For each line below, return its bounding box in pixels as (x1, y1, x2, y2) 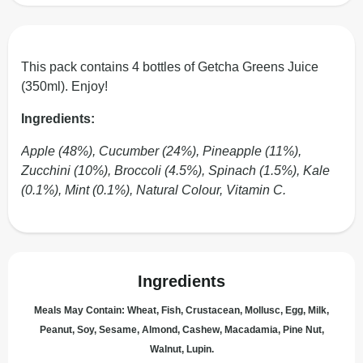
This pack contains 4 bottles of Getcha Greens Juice (21, 60, 318, 74)
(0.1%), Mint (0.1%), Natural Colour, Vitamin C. (21, 183, 286, 197)
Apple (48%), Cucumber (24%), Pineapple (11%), (21, 144, 301, 158)
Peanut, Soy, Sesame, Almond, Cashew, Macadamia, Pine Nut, (39, 324, 324, 335)
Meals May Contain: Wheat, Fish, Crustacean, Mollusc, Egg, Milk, (34, 305, 329, 316)
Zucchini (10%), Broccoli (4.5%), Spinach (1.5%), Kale (21, 164, 330, 177)
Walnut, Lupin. (149, 344, 214, 355)
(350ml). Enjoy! (21, 79, 108, 93)
